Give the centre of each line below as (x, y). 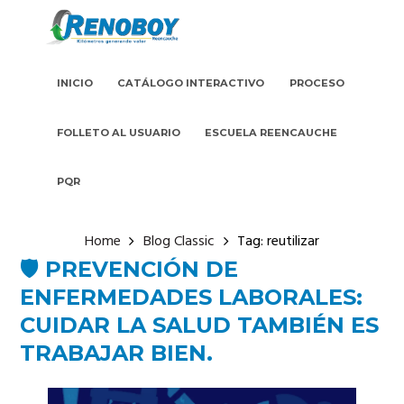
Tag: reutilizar (279, 242)
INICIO (74, 83)
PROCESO (317, 83)
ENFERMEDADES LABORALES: (192, 297)
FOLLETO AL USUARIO (118, 132)
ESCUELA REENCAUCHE (271, 132)
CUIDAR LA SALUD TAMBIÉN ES (200, 325)
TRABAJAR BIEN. (117, 353)
